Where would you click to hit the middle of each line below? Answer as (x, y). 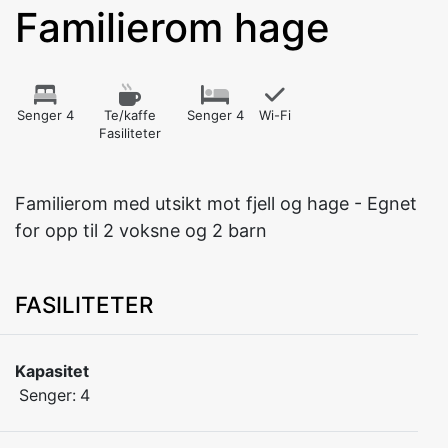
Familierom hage (172, 27)
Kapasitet (52, 371)
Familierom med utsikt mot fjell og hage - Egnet (216, 203)
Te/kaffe (130, 115)
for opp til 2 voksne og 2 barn (141, 230)
